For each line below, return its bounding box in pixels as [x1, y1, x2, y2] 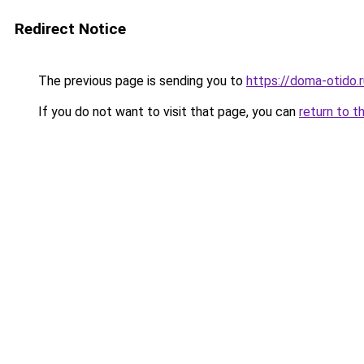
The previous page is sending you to [35, 73, 246, 89]
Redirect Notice [15, 19, 126, 38]
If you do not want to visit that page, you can [35, 104, 299, 119]
